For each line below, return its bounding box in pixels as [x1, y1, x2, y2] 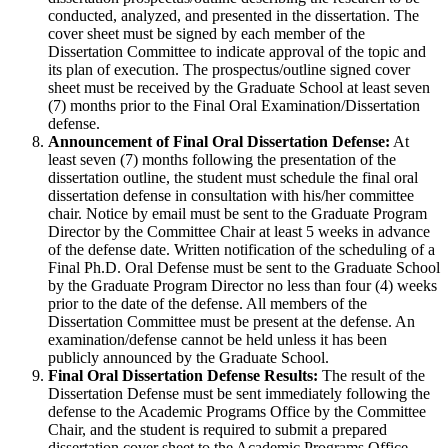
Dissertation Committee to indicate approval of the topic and [48, 42, 426, 60]
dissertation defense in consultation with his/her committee [48, 186, 414, 204]
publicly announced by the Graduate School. [48, 348, 329, 366]
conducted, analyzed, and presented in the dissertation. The [48, 6, 419, 24]
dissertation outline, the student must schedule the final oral [48, 168, 418, 186]
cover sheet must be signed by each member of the [48, 24, 365, 42]
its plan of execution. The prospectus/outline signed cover [48, 60, 410, 78]
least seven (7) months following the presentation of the [48, 150, 396, 168]
